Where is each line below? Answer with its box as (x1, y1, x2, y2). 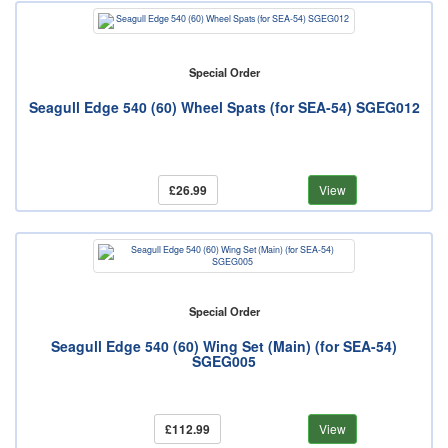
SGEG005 (192, 351, 256, 372)
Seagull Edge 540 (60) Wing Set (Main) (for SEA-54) (51, 336, 397, 357)
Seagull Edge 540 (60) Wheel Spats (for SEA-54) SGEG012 (28, 97, 420, 118)
